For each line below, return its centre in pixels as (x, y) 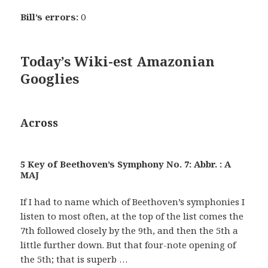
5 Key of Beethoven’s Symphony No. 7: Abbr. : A (126, 164)
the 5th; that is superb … (74, 259)
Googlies (50, 79)
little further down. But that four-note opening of (128, 245)
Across (39, 123)
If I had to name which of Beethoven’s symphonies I (133, 202)
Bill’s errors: (50, 17)
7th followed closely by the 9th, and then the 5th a (130, 231)
